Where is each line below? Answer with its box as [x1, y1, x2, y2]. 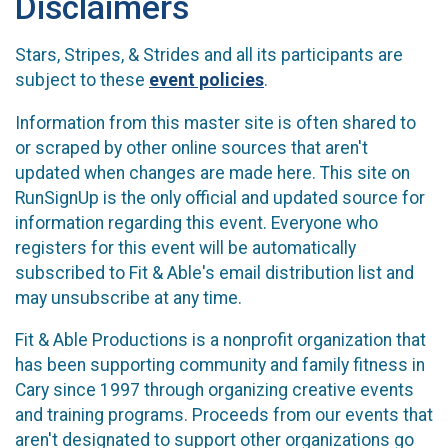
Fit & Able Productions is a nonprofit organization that [15, 330, 426, 351]
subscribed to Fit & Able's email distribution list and [15, 262, 414, 283]
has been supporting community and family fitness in [15, 355, 425, 376]
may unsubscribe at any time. [15, 287, 246, 308]
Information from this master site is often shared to [15, 112, 416, 133]
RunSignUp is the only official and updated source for [15, 187, 425, 208]
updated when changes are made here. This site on [15, 162, 410, 183]
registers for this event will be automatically [15, 237, 356, 258]
